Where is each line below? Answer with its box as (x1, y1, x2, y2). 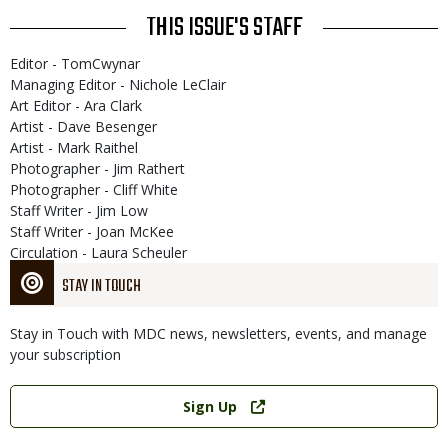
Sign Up (183, 397, 238, 416)
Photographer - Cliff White (10, 180, 178, 199)
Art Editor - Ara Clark (10, 96, 142, 115)
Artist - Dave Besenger (10, 117, 157, 136)
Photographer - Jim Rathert (10, 159, 185, 178)
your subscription (10, 345, 121, 364)
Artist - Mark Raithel (10, 138, 138, 157)
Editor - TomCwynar (10, 54, 140, 73)
